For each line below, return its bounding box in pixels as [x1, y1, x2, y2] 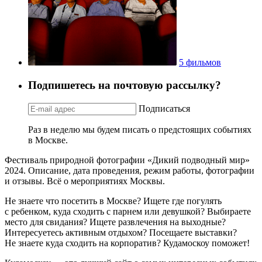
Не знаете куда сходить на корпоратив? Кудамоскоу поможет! [5, 237, 250, 248]
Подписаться [139, 103, 190, 113]
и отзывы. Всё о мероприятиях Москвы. [5, 175, 165, 186]
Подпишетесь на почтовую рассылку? [28, 78, 221, 91]
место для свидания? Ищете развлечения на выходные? [5, 216, 226, 227]
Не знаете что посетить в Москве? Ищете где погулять [5, 195, 222, 206]
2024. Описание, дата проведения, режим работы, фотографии [5, 165, 254, 175]
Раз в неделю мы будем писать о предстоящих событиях [28, 124, 251, 135]
